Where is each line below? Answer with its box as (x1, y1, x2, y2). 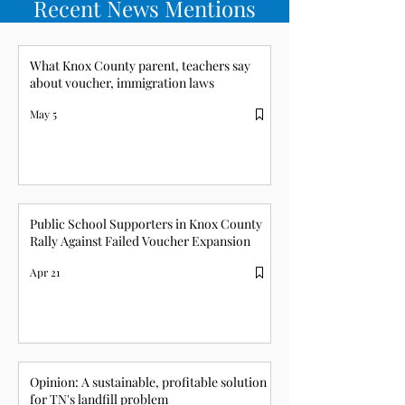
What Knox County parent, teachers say (30, 57, 250, 74)
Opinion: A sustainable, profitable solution (30, 373, 267, 391)
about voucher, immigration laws (30, 74, 214, 91)
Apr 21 (30, 265, 60, 279)
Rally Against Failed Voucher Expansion (30, 232, 250, 250)
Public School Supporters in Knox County (30, 215, 262, 232)
